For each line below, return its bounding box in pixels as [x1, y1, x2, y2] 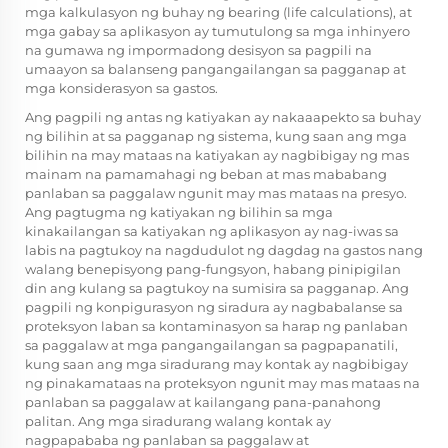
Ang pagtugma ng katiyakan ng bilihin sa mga [25, 204, 333, 221]
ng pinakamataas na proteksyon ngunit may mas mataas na [25, 375, 420, 392]
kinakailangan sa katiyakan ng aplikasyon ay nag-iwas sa [25, 223, 399, 240]
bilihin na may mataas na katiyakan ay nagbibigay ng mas [25, 147, 409, 164]
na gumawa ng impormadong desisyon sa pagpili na [25, 42, 372, 59]
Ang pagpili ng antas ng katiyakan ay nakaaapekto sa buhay [25, 109, 421, 126]
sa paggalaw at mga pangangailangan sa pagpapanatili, [25, 337, 398, 354]
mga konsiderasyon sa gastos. [25, 80, 218, 97]
